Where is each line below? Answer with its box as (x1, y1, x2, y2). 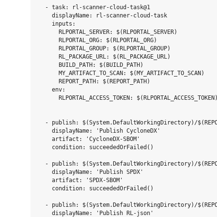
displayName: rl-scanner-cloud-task (38, 12, 167, 19)
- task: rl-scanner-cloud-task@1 (38, 4, 150, 11)
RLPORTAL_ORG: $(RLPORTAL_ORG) (38, 37, 157, 44)
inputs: (38, 20, 76, 27)
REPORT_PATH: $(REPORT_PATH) (38, 78, 150, 85)
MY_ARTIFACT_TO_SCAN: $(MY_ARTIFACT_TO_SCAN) (38, 70, 204, 77)
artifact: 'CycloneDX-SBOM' (38, 136, 140, 142)
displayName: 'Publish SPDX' (38, 169, 143, 175)
